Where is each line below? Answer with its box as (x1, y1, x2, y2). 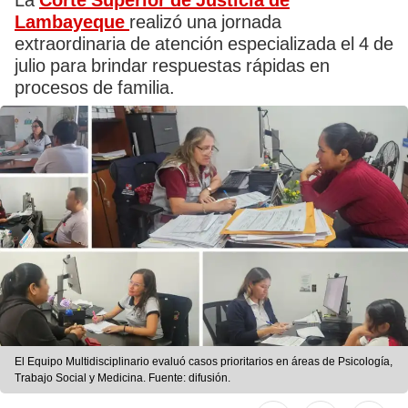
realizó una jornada (129, 11, 281, 33)
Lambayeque (15, 11, 129, 33)
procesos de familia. (15, 76, 175, 98)
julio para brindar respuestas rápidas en (15, 55, 330, 76)
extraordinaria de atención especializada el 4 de (15, 33, 393, 55)
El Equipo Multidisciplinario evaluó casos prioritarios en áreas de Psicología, (15, 355, 393, 369)
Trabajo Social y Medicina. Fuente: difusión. (15, 372, 230, 385)
